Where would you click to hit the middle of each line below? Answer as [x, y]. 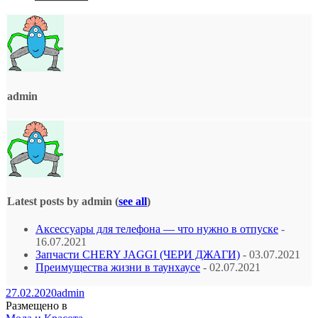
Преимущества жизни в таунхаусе [118, 268]
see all [133, 202]
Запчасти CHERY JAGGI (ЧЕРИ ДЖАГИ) [138, 255]
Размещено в [37, 306]
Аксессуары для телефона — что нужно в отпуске [157, 229]
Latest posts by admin [61, 202]
